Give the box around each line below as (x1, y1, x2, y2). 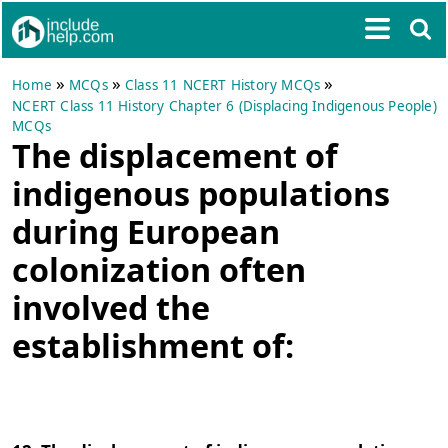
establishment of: (12, 323, 295, 367)
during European (12, 209, 281, 253)
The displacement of (12, 133, 339, 177)
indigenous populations (12, 171, 391, 215)
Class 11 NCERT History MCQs (124, 76, 321, 94)
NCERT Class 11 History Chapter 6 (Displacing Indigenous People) (12, 97, 437, 115)
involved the (12, 285, 211, 329)
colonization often (12, 247, 307, 291)
